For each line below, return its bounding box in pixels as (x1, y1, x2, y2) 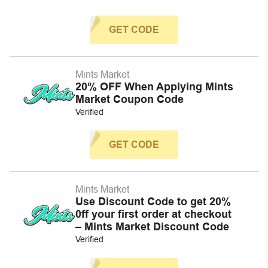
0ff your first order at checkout (75, 208, 232, 220)
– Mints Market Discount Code (75, 221, 229, 233)
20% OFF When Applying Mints (75, 81, 233, 93)
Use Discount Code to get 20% (75, 196, 231, 208)
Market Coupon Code (75, 93, 184, 105)
